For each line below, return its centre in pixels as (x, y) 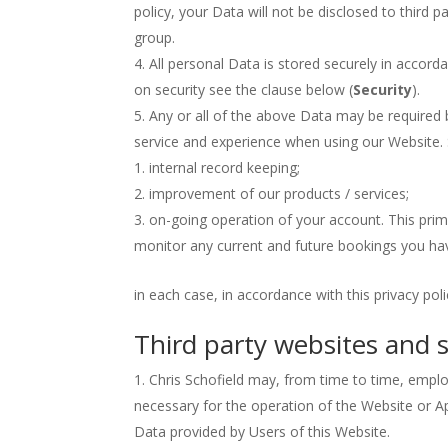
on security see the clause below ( (244, 89)
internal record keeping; (225, 167)
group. (155, 37)
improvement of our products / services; (279, 193)
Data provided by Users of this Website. (262, 431)
